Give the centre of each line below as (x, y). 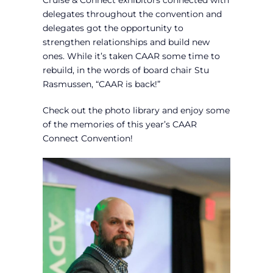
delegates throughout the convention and (132, 14)
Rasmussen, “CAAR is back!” (101, 84)
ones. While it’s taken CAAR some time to (131, 56)
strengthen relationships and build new (126, 42)
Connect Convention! (87, 139)
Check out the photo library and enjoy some (136, 111)
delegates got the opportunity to (113, 28)
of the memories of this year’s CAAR (119, 125)
